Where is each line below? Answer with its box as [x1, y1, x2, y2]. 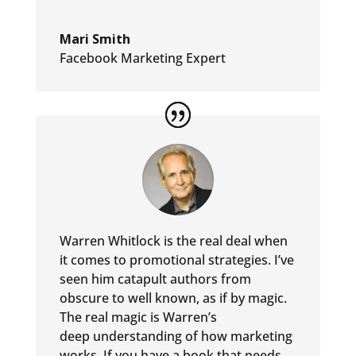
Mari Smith [59, 30, 130, 48]
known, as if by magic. [154, 289, 287, 308]
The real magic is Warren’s [59, 308, 217, 327]
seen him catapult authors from [59, 270, 251, 288]
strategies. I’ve [207, 251, 294, 269]
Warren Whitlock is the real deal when [59, 232, 288, 250]
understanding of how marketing [92, 327, 292, 346]
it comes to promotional [59, 251, 205, 269]
